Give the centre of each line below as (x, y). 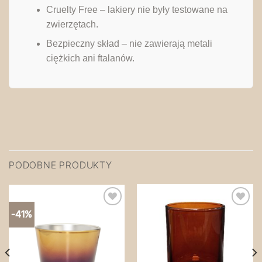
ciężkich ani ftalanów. (90, 58)
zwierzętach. (72, 25)
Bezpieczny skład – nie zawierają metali (129, 44)
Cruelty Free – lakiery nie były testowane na (137, 10)
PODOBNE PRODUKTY (61, 165)
